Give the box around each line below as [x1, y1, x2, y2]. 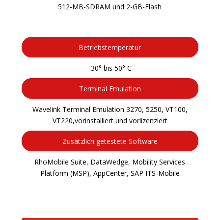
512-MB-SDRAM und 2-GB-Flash [58, 2, 162, 12]
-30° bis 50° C [88, 63, 132, 73]
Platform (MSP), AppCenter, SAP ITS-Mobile [40, 168, 180, 178]
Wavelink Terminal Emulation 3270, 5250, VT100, [32, 105, 188, 114]
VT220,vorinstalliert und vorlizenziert [52, 116, 167, 126]
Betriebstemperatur [79, 43, 141, 53]
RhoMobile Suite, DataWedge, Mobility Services [34, 157, 186, 167]
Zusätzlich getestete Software [62, 137, 158, 146]
